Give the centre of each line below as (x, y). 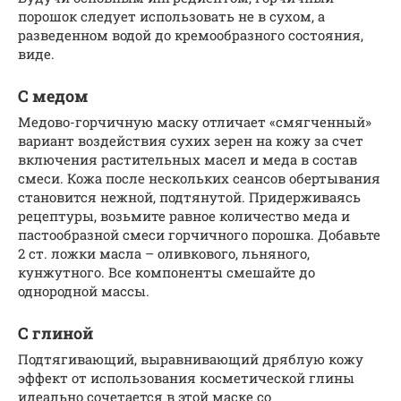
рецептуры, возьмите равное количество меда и (184, 215)
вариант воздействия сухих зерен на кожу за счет (191, 140)
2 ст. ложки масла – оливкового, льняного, (164, 253)
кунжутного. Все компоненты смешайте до (166, 272)
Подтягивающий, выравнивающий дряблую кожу (191, 358)
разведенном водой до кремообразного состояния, (191, 34)
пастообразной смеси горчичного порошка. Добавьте (199, 234)
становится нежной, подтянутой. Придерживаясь (189, 196)
